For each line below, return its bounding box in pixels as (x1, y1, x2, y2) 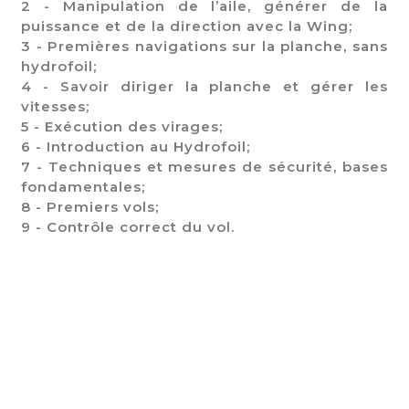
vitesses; (21, 97, 89, 115)
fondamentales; (21, 177, 145, 195)
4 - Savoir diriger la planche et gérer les (21, 77, 388, 95)
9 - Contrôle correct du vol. (21, 217, 235, 236)
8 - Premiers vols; (21, 197, 159, 215)
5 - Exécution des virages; (21, 117, 223, 135)
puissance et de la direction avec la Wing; (21, 16, 352, 35)
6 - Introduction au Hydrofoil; (21, 137, 250, 155)
